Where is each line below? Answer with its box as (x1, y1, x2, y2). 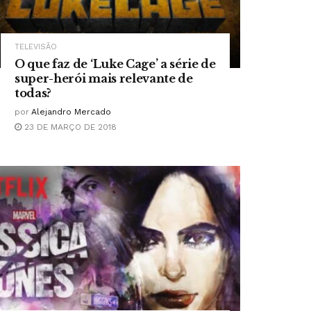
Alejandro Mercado (31, 107, 111, 117)
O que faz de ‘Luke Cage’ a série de (15, 57, 216, 72)
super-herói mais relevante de (15, 72, 193, 86)
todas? (15, 86, 52, 101)
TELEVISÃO (15, 42, 57, 52)
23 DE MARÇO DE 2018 (22, 122, 117, 133)
